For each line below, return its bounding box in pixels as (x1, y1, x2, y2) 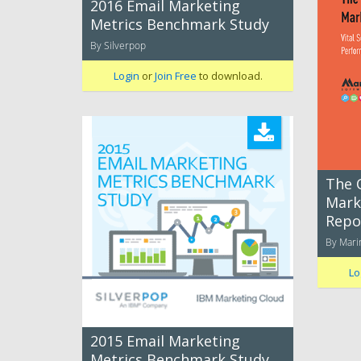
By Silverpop (90, 39, 146, 52)
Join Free (154, 68, 197, 84)
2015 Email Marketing (90, 331, 240, 351)
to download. (196, 68, 263, 84)
